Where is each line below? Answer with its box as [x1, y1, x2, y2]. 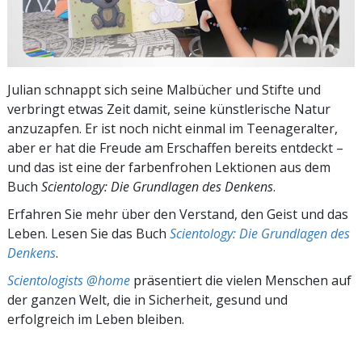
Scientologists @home [7, 271, 130, 289]
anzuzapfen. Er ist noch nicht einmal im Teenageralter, [7, 119, 338, 137]
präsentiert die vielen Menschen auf [130, 271, 351, 289]
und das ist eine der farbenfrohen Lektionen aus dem [7, 158, 330, 176]
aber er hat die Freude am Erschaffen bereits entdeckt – [7, 138, 343, 157]
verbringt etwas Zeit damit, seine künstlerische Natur [7, 99, 330, 118]
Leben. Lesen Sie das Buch [7, 224, 170, 242]
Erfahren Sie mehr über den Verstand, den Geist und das [7, 204, 348, 223]
